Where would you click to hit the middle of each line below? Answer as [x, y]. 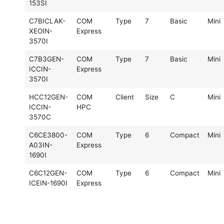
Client [125, 97]
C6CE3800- [48, 135]
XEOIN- [41, 31]
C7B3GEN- [46, 59]
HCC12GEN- [48, 97]
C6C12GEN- [48, 173]
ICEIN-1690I [48, 183]
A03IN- [41, 145]
